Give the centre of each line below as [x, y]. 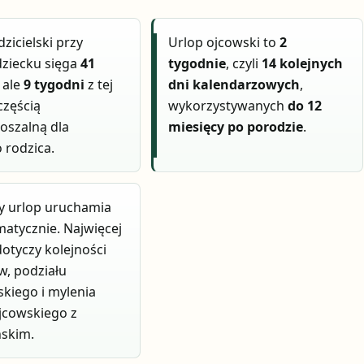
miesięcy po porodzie [236, 127]
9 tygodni [54, 85]
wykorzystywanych [228, 106]
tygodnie [197, 64]
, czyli [244, 64]
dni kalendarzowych [234, 85]
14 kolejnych [303, 64]
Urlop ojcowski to [224, 43]
